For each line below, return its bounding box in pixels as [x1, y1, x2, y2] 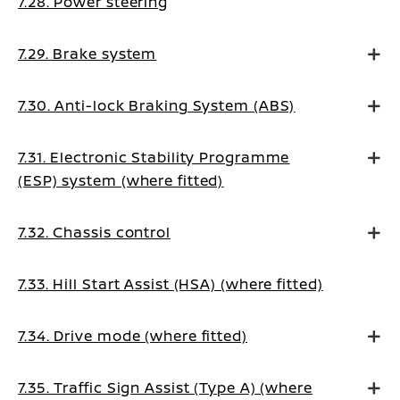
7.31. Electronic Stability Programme [18, 147, 290, 167]
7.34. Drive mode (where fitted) [18, 326, 247, 346]
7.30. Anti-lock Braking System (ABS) [18, 96, 296, 115]
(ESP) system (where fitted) [18, 171, 224, 190]
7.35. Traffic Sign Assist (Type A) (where [18, 378, 312, 397]
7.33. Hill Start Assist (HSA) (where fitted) [18, 274, 323, 294]
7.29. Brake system [18, 44, 157, 63]
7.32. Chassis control [18, 222, 171, 242]
